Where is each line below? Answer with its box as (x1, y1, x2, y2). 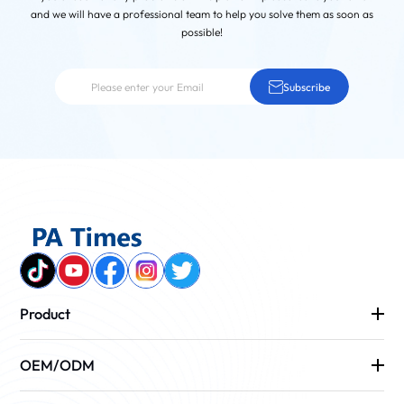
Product (20, 305, 71, 324)
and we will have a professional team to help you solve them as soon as (31, 7, 373, 22)
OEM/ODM (20, 356, 96, 375)
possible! (181, 25, 223, 40)
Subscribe (283, 79, 330, 94)
